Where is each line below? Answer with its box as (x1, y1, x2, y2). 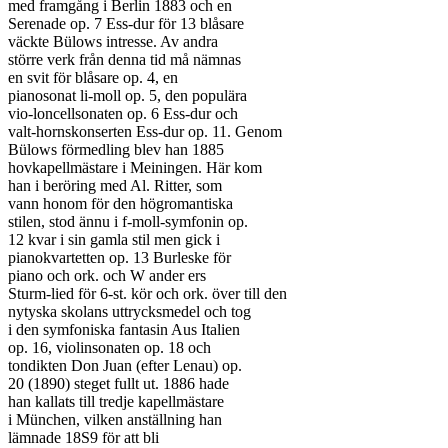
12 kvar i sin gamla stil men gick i (8, 231, 220, 248)
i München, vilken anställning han (8, 411, 222, 428)
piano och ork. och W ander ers (8, 267, 206, 284)
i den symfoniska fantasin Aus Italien (8, 321, 240, 338)
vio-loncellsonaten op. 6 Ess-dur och (8, 105, 238, 122)
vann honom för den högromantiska (8, 195, 233, 212)
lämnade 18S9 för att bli (8, 429, 159, 446)
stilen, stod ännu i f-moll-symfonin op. (8, 213, 248, 230)
